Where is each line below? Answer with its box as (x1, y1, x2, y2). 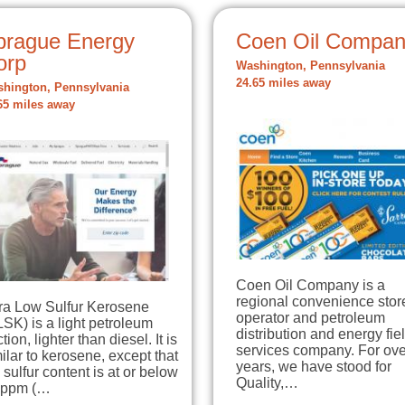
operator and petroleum (236, 310, 385, 326)
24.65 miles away (236, 76, 331, 89)
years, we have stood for (236, 359, 391, 375)
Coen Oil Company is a (236, 278, 385, 294)
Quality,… (236, 375, 298, 391)
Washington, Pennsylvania (236, 59, 385, 72)
